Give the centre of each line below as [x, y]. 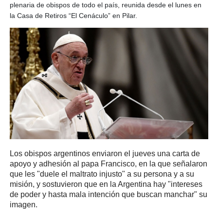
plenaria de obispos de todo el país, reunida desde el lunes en [106, 5]
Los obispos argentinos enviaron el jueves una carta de [105, 154]
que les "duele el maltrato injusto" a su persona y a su [102, 174]
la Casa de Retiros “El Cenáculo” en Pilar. [73, 16]
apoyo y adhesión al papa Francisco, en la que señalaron [109, 164]
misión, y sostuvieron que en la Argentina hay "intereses [106, 184]
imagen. [24, 205]
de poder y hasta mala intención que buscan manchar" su [109, 195]
